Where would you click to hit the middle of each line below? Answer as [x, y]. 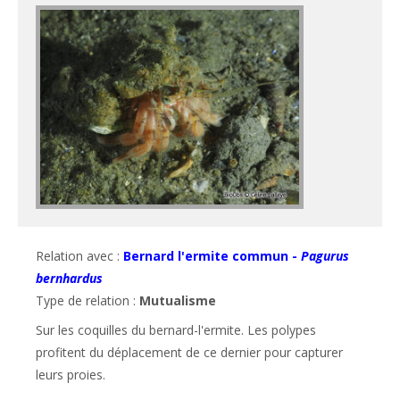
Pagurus [325, 255]
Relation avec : [79, 255]
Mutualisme [178, 300]
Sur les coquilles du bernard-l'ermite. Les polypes [176, 329]
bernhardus [69, 278]
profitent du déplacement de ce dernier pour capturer [189, 352]
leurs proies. [71, 374]
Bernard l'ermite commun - [212, 255]
